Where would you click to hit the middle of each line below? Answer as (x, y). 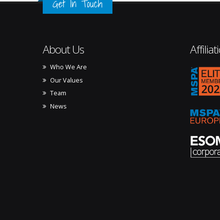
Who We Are (69, 67)
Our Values (67, 80)
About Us (63, 49)
